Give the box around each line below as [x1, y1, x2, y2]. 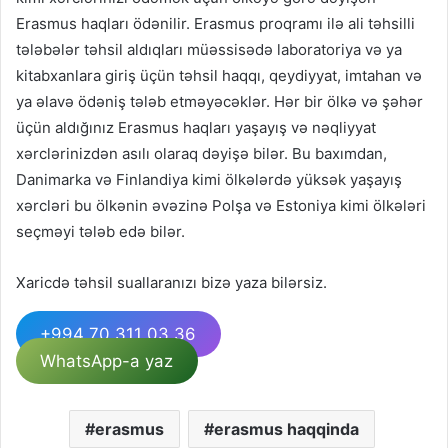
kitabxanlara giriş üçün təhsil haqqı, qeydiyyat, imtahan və [16, 66, 422, 86]
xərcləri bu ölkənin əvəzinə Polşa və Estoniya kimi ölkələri [16, 196, 426, 216]
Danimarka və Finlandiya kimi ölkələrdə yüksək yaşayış [16, 170, 402, 190]
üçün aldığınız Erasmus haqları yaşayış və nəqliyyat [16, 118, 376, 138]
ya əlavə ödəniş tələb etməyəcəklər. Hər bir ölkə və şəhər [16, 92, 423, 112]
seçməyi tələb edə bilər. [16, 222, 185, 242]
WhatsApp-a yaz [40, 351, 174, 372]
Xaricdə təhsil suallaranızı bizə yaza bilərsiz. [16, 273, 327, 293]
